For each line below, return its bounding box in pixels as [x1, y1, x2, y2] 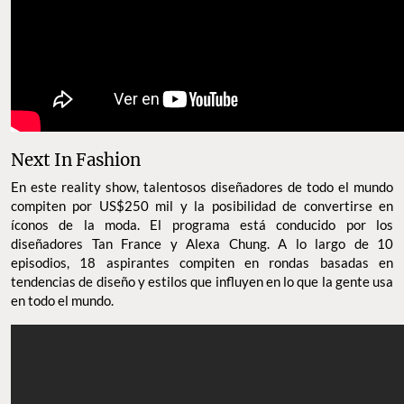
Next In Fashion [11, 149, 141, 170]
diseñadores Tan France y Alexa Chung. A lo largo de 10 [11, 234, 393, 252]
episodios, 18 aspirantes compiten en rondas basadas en [11, 253, 393, 271]
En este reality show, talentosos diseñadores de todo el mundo [11, 178, 393, 195]
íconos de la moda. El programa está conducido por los [11, 216, 393, 233]
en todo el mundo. [11, 291, 114, 308]
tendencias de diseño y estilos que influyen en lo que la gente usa [11, 272, 393, 289]
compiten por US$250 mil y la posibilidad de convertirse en [11, 197, 393, 214]
